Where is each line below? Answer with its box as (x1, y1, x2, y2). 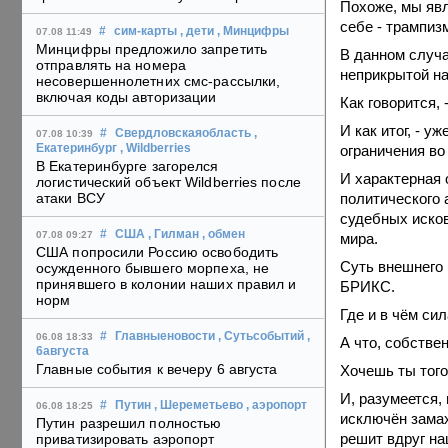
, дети (180, 25, 214, 38)
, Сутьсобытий (218, 330, 304, 343)
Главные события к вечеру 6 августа (36, 361, 278, 378)
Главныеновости (115, 330, 215, 343)
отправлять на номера (36, 57, 186, 74)
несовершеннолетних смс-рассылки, (36, 73, 281, 90)
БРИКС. (340, 278, 395, 295)
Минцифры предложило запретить (36, 41, 267, 58)
